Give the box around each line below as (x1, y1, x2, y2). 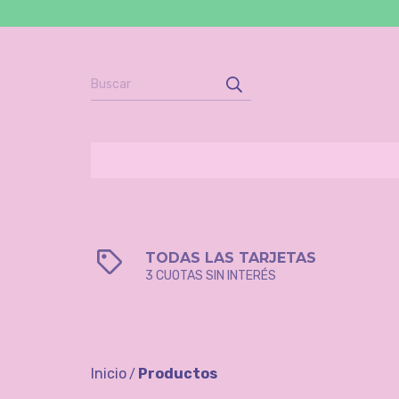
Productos (138, 365, 217, 382)
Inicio (91, 365, 126, 382)
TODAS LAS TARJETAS (145, 249, 317, 266)
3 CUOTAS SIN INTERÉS (145, 268, 277, 283)
